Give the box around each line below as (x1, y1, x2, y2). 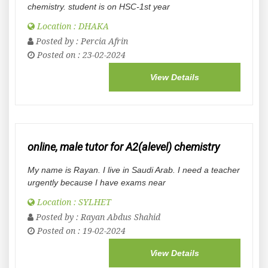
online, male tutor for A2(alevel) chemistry (28, 141, 220, 153)
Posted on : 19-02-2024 (35, 226, 126, 236)
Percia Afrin (81, 36, 128, 46)
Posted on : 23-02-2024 (35, 50, 126, 60)
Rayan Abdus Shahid (81, 212, 160, 222)
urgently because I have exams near (28, 178, 166, 187)
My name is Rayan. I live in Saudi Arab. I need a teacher (28, 165, 240, 175)
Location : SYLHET (35, 197, 111, 207)
